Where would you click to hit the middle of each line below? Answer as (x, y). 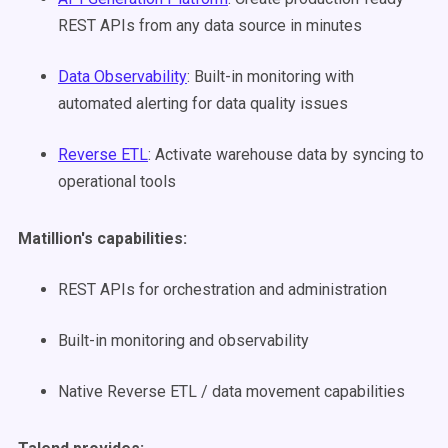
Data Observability (122, 76)
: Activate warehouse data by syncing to (286, 154)
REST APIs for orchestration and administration (222, 289)
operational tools (117, 181)
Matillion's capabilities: (102, 238)
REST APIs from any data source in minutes (210, 25)
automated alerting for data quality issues (203, 103)
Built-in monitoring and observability (183, 340)
